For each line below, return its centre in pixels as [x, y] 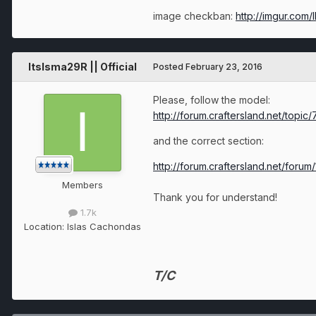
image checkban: [194, 16]
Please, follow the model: [212, 100]
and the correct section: [208, 141]
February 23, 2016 [224, 67]
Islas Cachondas [104, 226]
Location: [45, 226]
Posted [169, 67]
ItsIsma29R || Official [83, 67]
